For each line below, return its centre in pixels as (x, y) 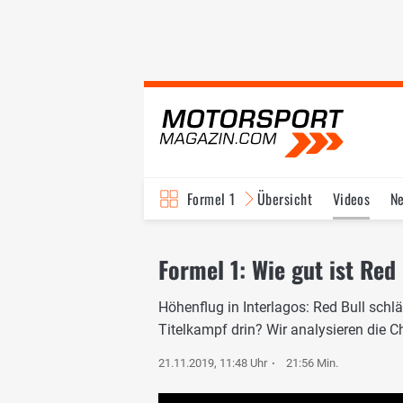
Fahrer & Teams (322, 240)
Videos (351, 199)
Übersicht (285, 199)
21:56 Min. (313, 363)
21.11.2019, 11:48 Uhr (213, 363)
